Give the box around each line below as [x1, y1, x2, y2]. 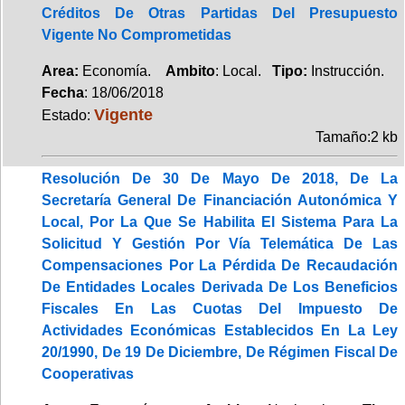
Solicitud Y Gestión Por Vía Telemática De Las [42, 235, 398, 251]
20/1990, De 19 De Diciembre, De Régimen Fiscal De [42, 344, 398, 360]
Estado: [42, 107, 94, 123]
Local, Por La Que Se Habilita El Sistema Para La [42, 213, 398, 230]
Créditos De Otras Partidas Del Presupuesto [42, 5, 398, 21]
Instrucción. [311, 62, 384, 79]
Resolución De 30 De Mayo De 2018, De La [42, 170, 398, 186]
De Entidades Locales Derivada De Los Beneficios [42, 278, 398, 295]
